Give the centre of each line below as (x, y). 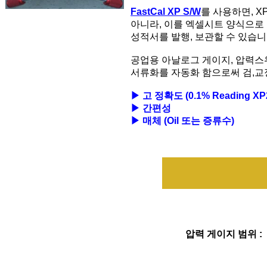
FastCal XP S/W (166, 12)
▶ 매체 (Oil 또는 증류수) (182, 121)
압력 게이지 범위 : (224, 234)
